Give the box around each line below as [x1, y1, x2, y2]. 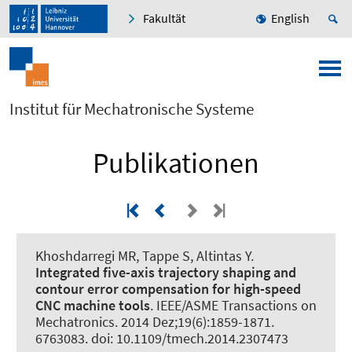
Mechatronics [35, 313, 115, 332]
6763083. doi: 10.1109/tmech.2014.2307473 [35, 329, 288, 348]
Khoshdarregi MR [35, 247, 136, 266]
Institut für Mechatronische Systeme [9, 98, 254, 120]
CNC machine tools [35, 296, 150, 315]
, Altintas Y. [190, 247, 254, 266]
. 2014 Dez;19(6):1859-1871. [115, 313, 274, 332]
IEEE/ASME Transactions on [156, 296, 317, 315]
